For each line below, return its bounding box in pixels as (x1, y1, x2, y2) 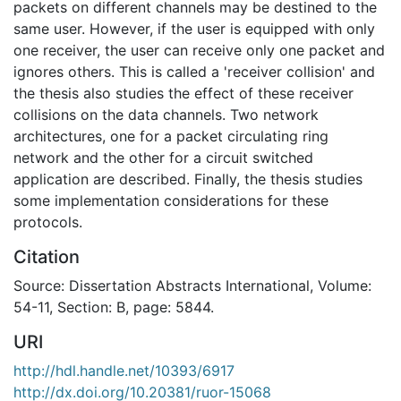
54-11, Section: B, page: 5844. (13, 297, 214, 316)
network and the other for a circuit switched (13, 148, 313, 166)
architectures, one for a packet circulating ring (13, 126, 328, 145)
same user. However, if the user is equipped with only (13, 19, 375, 38)
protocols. (13, 212, 82, 231)
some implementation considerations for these (13, 191, 328, 209)
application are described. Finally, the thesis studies (13, 169, 363, 188)
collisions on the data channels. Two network (13, 105, 319, 124)
